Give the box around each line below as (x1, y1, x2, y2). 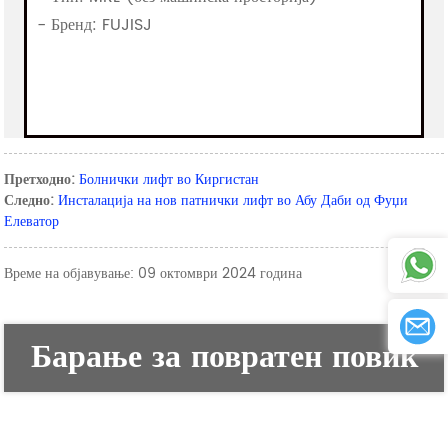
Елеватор (4, 209, 60, 233)
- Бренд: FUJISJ (37, 11, 152, 38)
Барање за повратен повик (30, 330, 418, 384)
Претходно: (4, 167, 76, 191)
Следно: (4, 188, 55, 212)
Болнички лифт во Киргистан (79, 167, 260, 191)
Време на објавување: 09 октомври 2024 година (4, 261, 303, 285)
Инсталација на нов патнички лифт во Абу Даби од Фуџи (58, 188, 409, 212)
